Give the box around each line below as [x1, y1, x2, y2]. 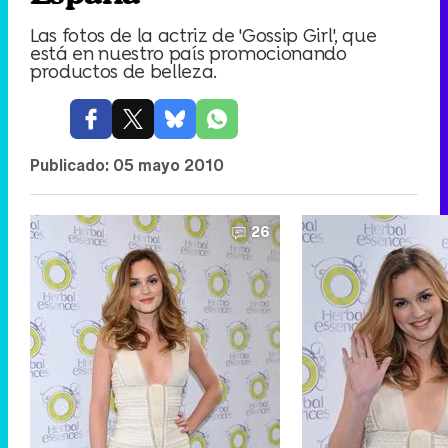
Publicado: [30, 153, 113, 177]
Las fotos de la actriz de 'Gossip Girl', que [30, 22, 377, 48]
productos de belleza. [30, 58, 218, 84]
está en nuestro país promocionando [30, 40, 347, 66]
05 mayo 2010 [113, 153, 224, 177]
